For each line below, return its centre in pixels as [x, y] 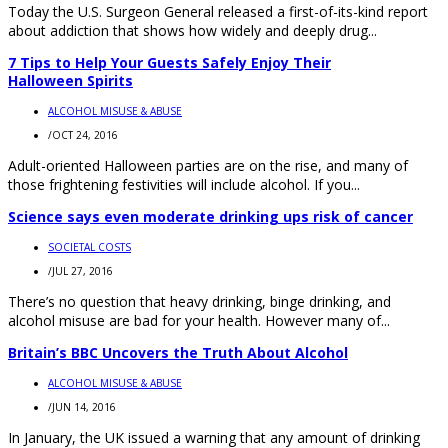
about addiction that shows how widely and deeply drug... [192, 30]
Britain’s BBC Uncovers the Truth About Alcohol [178, 352]
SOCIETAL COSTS [89, 246]
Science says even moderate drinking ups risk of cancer [210, 216]
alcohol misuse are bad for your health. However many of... [199, 320]
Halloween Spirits [70, 80]
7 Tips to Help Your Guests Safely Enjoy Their [169, 62]
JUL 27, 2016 [82, 270]
